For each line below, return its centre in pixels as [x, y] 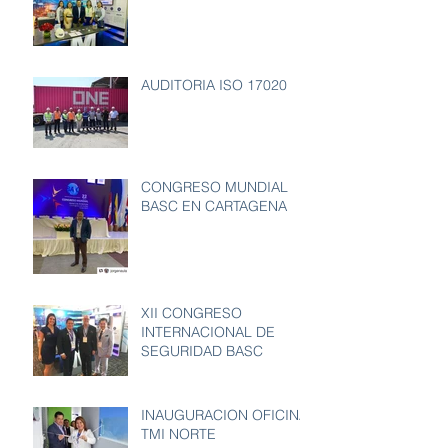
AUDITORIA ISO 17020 [214, 84]
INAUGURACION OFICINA [224, 414]
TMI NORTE [178, 433]
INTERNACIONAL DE [208, 331]
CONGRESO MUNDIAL [214, 186]
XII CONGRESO [191, 312]
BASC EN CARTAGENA [214, 205]
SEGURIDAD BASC [202, 350]
